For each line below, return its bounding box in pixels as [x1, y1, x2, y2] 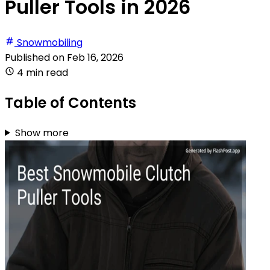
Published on [5, 50, 67, 64]
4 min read [17, 65, 68, 80]
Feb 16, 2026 [67, 50, 124, 64]
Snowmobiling [17, 35, 83, 49]
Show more [14, 125, 69, 140]
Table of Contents [5, 92, 136, 113]
